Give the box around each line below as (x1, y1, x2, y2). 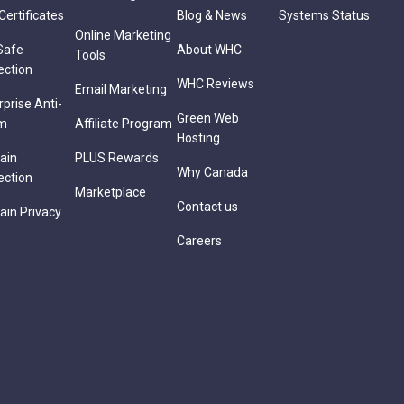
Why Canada (177, 165, 248, 179)
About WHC (177, 42, 242, 57)
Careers (177, 234, 222, 248)
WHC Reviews (177, 77, 254, 91)
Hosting (177, 131, 220, 145)
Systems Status (279, 8, 370, 23)
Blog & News (177, 8, 247, 23)
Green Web (177, 111, 239, 125)
